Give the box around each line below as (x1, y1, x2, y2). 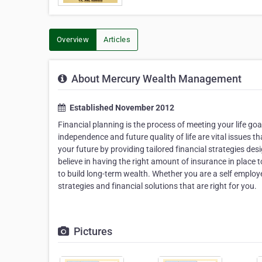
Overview (57, 35, 89, 44)
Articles (104, 35, 131, 44)
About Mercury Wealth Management (69, 73, 242, 85)
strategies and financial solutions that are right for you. (58, 181, 257, 191)
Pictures (71, 225, 112, 237)
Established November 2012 (68, 103, 174, 112)
